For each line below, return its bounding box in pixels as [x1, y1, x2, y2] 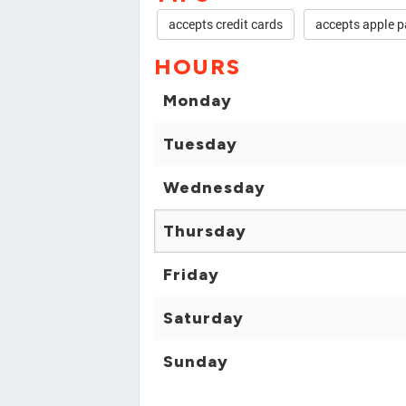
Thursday [163, 221, 246, 242]
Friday [163, 265, 219, 285]
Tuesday [163, 134, 237, 155]
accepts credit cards [169, 15, 283, 34]
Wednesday [163, 178, 266, 198]
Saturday [163, 308, 244, 329]
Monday [163, 91, 232, 111]
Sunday [163, 352, 228, 372]
